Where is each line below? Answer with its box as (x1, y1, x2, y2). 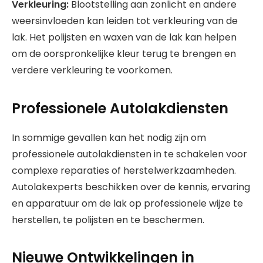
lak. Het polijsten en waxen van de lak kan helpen (12, 31, 237, 45)
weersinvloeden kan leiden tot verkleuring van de (12, 14, 238, 28)
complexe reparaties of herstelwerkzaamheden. (12, 163, 236, 177)
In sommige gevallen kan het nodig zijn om (12, 130, 206, 144)
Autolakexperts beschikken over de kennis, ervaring (12, 180, 250, 194)
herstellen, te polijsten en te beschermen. (12, 213, 204, 227)
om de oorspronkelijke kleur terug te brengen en (12, 47, 236, 61)
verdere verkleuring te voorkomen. (12, 63, 173, 77)
